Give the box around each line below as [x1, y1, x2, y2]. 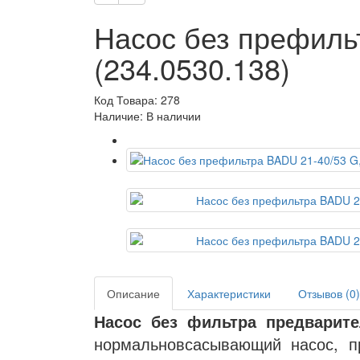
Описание [107, 285, 160, 301]
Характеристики [187, 285, 271, 301]
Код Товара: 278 [94, 92, 180, 108]
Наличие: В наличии [94, 108, 201, 124]
